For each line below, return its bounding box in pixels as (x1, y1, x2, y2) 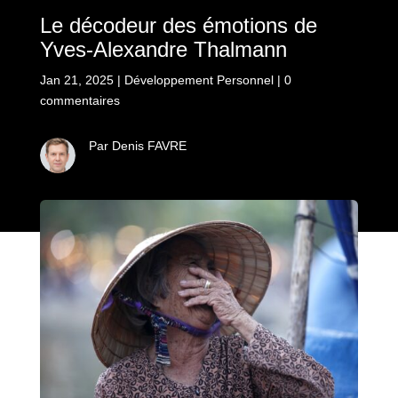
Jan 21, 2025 (39, 72, 114, 87)
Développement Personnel (123, 72, 274, 87)
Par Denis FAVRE (88, 138, 187, 153)
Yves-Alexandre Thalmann (39, 36, 287, 61)
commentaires (39, 92, 120, 107)
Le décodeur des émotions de (39, 12, 317, 37)
